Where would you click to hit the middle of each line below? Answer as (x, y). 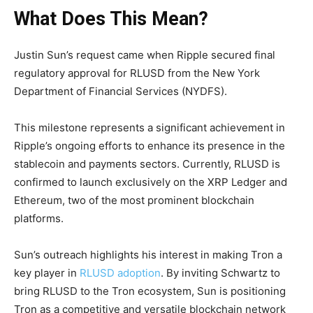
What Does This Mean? (111, 19)
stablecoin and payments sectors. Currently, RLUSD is (147, 163)
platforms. (39, 218)
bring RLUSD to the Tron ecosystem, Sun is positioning (150, 291)
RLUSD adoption (120, 272)
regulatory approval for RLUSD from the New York (137, 73)
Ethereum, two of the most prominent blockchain (134, 200)
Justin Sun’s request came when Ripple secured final (145, 54)
